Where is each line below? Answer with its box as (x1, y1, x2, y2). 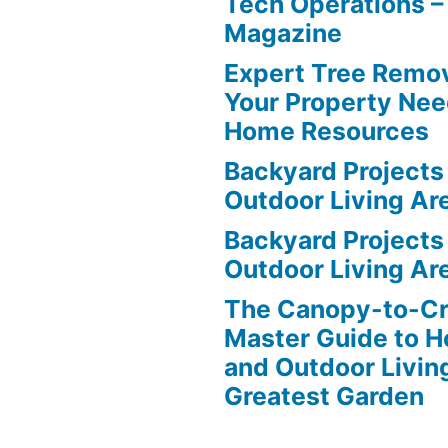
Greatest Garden (224, 380, 424, 411)
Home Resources (224, 115, 429, 146)
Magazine (224, 17, 342, 48)
